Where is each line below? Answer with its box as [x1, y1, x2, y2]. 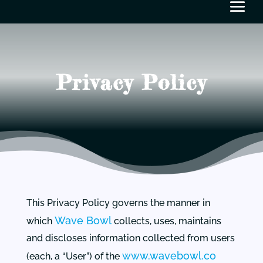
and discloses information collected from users [26, 232, 235, 244]
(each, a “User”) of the [26, 251, 122, 262]
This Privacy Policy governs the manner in [26, 197, 210, 208]
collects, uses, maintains [111, 215, 221, 227]
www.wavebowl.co [122, 249, 216, 262]
